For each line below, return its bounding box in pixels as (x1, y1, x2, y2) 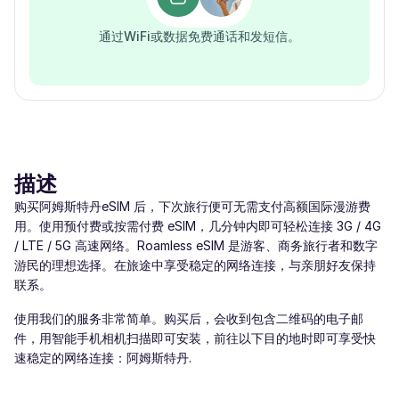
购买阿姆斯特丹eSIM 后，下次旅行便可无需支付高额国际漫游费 (14, 199, 370, 214)
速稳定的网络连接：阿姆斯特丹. (14, 350, 191, 365)
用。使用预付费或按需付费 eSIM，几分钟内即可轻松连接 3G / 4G (14, 218, 381, 233)
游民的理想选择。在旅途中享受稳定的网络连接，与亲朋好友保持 (14, 257, 376, 273)
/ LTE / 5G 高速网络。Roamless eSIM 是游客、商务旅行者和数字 (14, 238, 378, 253)
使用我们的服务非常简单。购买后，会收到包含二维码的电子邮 (14, 311, 363, 326)
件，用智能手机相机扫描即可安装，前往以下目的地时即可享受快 (14, 330, 376, 346)
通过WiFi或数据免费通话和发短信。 (99, 28, 300, 44)
